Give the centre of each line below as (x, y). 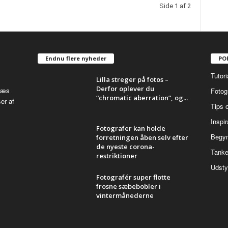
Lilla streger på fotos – (132, 79)
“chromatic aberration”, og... (142, 97)
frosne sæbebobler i (128, 186)
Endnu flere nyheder (76, 58)
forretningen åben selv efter (142, 137)
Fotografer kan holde (131, 128)
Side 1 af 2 (175, 6)
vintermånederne (125, 195)
